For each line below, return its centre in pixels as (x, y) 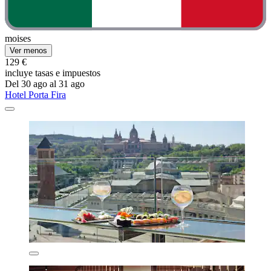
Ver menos (28, 50)
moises (18, 38)
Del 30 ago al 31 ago (45, 83)
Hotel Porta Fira (35, 94)
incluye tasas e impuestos (53, 73)
